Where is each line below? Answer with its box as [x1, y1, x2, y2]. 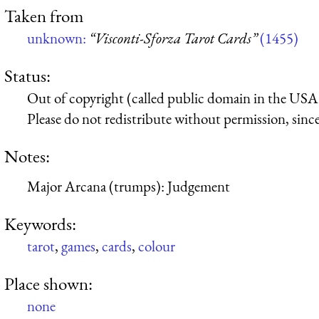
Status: [4, 63, 51, 87]
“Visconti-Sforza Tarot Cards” [89, 28, 257, 48]
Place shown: [4, 272, 93, 296]
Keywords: [4, 212, 76, 236]
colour [138, 236, 175, 256]
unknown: [27, 28, 89, 48]
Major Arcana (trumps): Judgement [27, 176, 230, 196]
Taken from [4, 4, 83, 27]
